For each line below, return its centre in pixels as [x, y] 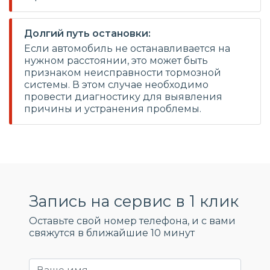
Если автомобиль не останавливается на [127, 49]
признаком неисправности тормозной [123, 73]
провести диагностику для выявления [123, 97]
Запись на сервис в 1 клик [134, 201]
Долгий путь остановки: [87, 33]
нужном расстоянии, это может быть [116, 61]
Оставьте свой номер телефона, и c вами [132, 221]
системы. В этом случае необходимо [116, 85]
